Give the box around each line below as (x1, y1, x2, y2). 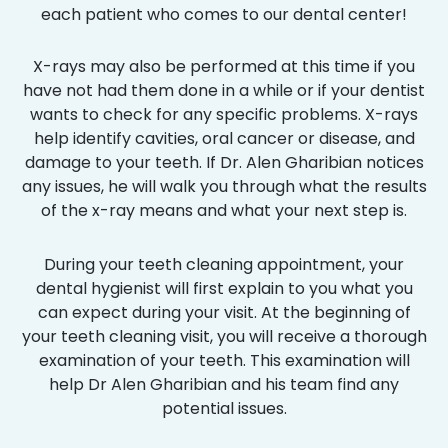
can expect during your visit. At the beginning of (37, 300, 411, 324)
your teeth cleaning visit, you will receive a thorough (21, 324, 427, 348)
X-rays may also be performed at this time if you (33, 54, 415, 78)
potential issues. (161, 396, 287, 420)
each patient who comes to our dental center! (41, 2, 407, 26)
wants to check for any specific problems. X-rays (30, 102, 418, 126)
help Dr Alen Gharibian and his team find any (49, 372, 399, 396)
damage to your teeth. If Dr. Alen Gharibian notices (24, 150, 424, 174)
